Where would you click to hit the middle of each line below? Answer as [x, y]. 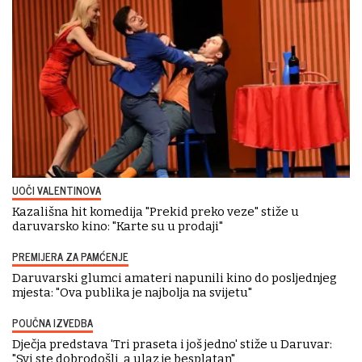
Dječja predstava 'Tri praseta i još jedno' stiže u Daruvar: [172, 344]
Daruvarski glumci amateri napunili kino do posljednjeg [175, 278]
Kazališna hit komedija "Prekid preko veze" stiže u [156, 211]
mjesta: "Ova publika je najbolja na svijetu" [132, 292]
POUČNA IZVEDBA [53, 322]
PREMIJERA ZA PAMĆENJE [70, 256]
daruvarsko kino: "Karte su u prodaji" [118, 226]
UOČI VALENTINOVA [57, 190]
